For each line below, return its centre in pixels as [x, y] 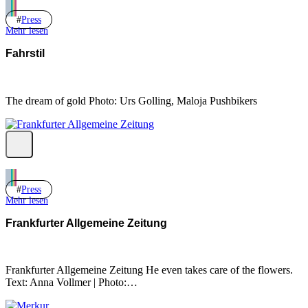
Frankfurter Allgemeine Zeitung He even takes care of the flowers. [149, 270]
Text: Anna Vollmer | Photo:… [71, 283]
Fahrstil [25, 53]
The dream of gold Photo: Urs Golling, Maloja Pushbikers [131, 100]
